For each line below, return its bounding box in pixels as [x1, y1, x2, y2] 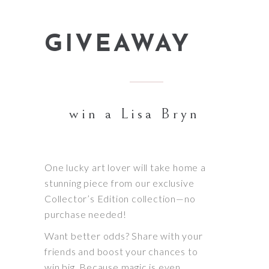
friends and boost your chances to [44, 245, 198, 257]
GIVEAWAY [44, 32, 191, 57]
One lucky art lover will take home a [44, 161, 206, 173]
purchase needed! [44, 208, 127, 220]
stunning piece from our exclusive [44, 177, 195, 189]
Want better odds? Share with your [44, 229, 203, 241]
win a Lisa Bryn [69, 104, 200, 122]
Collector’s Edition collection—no [44, 192, 196, 204]
